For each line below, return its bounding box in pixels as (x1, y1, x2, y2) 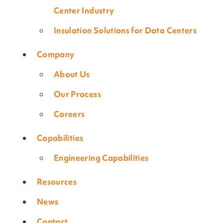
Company (37, 49, 75, 60)
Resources (37, 176, 77, 188)
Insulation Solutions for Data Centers (54, 25, 197, 36)
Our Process (54, 89, 101, 100)
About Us (54, 69, 90, 80)
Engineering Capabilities (54, 152, 149, 164)
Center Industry (54, 5, 114, 16)
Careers (54, 109, 85, 120)
